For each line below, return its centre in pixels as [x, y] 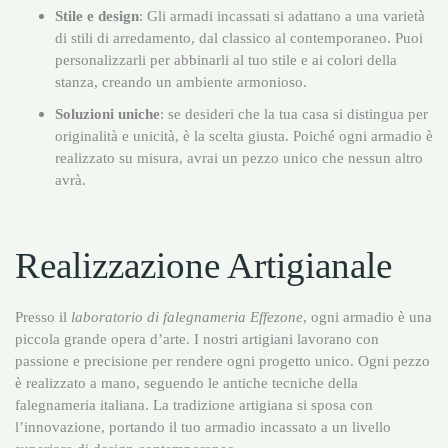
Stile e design [97, 16]
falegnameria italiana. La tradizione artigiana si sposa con [194, 404]
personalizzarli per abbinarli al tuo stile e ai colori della [226, 60]
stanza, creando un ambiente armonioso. [181, 82]
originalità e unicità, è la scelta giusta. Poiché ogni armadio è [244, 136]
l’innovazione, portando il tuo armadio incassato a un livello [203, 426]
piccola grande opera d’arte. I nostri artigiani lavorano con [197, 338]
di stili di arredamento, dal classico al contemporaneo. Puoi [239, 38]
